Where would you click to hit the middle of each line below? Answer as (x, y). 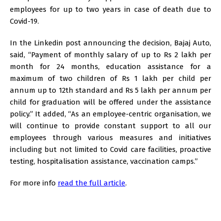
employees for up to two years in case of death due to (110, 9)
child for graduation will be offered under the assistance (110, 102)
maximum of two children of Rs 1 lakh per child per (110, 78)
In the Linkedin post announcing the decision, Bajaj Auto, (110, 43)
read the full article (92, 183)
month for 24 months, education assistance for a (110, 66)
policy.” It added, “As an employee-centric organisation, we (110, 114)
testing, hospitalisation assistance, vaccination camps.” (104, 161)
